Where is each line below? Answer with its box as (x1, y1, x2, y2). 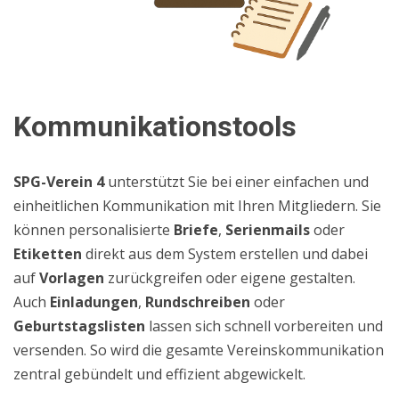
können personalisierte (13, 220, 174, 240)
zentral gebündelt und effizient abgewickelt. (13, 364, 305, 384)
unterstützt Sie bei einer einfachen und (104, 172, 369, 191)
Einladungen (50, 292, 138, 312)
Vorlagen (39, 268, 104, 288)
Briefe (174, 220, 218, 240)
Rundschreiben (145, 292, 250, 312)
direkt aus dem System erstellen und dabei (82, 244, 368, 264)
